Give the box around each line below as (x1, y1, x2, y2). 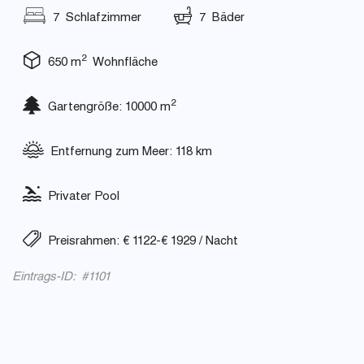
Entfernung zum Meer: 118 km (44, 146, 212, 158)
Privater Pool (41, 191, 119, 203)
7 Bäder (193, 12, 245, 24)
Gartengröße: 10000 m (41, 102, 171, 114)
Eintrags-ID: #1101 (12, 271, 110, 284)
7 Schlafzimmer (46, 12, 141, 24)
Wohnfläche (86, 57, 158, 69)
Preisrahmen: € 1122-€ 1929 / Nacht (41, 236, 238, 248)
